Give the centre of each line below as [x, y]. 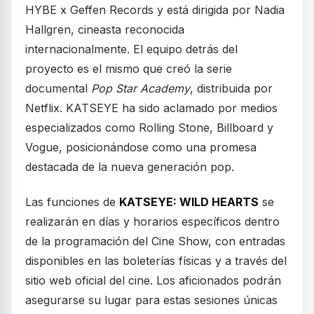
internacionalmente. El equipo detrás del [131, 49]
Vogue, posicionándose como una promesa [141, 147]
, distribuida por [231, 88]
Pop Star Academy [141, 88]
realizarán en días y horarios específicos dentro [152, 221]
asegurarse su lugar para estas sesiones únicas [151, 300]
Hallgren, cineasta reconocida [105, 29]
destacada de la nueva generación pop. [130, 166]
